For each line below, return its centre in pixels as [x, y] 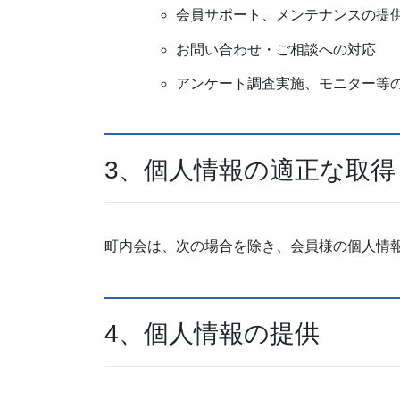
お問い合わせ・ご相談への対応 [276, 49]
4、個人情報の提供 [212, 334]
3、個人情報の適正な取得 [250, 170]
